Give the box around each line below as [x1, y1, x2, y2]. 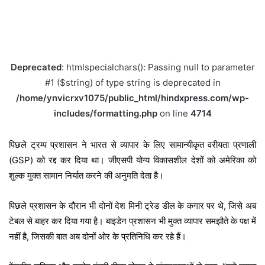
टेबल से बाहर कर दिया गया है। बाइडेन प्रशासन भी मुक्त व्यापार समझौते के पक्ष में [9, 215, 256, 227]
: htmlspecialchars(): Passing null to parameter [61, 62, 255, 73]
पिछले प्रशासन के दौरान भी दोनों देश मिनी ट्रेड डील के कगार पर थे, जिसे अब [9, 199, 256, 211]
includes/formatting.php [53, 108, 157, 119]
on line [157, 108, 190, 119]
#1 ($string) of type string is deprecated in [44, 77, 221, 89]
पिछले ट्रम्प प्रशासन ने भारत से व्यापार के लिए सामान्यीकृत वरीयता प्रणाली [9, 138, 256, 150]
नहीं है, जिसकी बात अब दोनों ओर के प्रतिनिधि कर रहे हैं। [9, 230, 186, 242]
